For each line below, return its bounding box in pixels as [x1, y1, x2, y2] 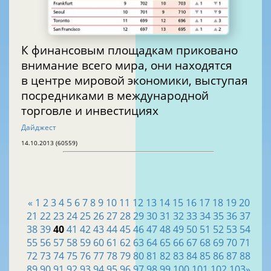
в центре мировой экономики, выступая [21, 72, 248, 88]
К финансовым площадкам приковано [21, 42, 238, 57]
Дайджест [21, 122, 56, 132]
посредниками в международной [21, 87, 209, 103]
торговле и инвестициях [21, 102, 158, 118]
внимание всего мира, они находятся [21, 57, 232, 73]
